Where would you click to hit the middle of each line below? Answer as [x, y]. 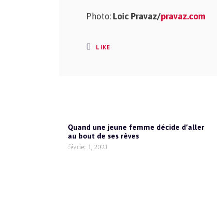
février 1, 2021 [88, 147]
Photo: [100, 16]
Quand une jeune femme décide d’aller [136, 127]
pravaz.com [183, 16]
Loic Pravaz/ [137, 16]
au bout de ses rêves [103, 136]
